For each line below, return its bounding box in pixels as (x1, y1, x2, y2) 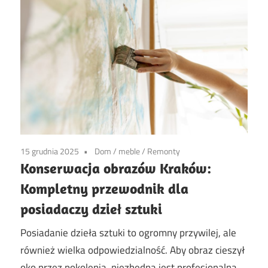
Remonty (147, 144, 180, 157)
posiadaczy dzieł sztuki (20, 199, 162, 218)
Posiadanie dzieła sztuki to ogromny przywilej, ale (20, 225, 236, 241)
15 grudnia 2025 (20, 144, 79, 157)
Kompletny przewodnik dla (20, 179, 188, 197)
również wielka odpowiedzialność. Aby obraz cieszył (20, 242, 245, 258)
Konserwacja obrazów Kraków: (20, 159, 211, 177)
